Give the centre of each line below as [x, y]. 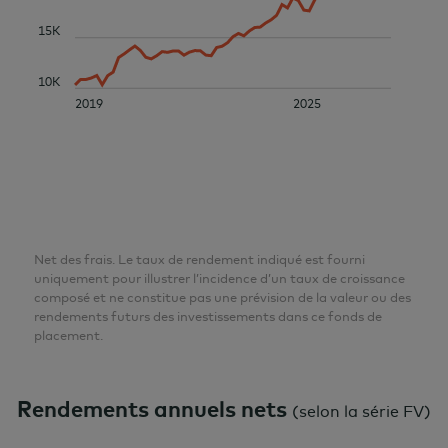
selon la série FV [361, 410]
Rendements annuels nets [152, 408]
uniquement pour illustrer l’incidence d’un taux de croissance [219, 277]
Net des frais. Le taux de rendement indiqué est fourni [199, 258]
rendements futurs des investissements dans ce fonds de [208, 315]
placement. [68, 334]
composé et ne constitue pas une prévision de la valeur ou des [222, 296]
